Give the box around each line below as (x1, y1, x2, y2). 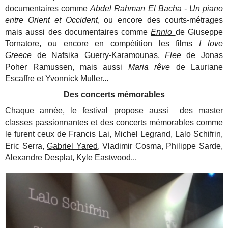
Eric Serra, (5, 141, 47, 150)
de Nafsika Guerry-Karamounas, (32, 51, 165, 60)
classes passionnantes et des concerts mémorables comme (5, 118, 223, 127)
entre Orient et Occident (5, 16, 98, 25)
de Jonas (181, 51, 223, 60)
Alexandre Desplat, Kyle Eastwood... (5, 153, 137, 162)
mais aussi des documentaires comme (5, 27, 148, 37)
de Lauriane (170, 63, 223, 72)
